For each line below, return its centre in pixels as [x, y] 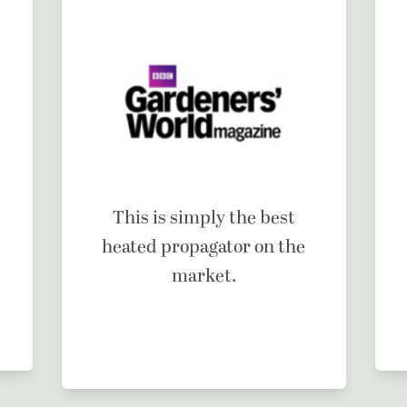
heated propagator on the [204, 247]
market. [203, 276]
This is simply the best [203, 218]
